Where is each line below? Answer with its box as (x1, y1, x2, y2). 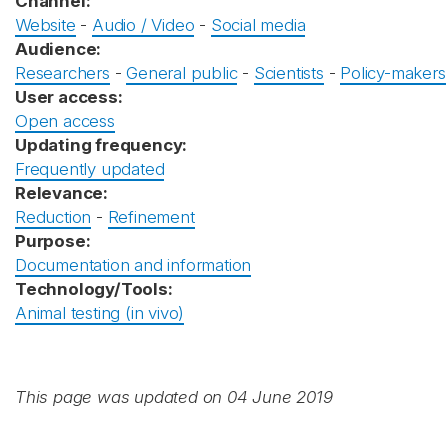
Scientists (253, 63, 324, 83)
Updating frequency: (15, 135, 188, 155)
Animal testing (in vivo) (15, 303, 185, 323)
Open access (15, 111, 115, 131)
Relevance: (15, 183, 108, 203)
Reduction (15, 207, 92, 227)
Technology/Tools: (15, 279, 173, 299)
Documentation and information (15, 255, 252, 275)
